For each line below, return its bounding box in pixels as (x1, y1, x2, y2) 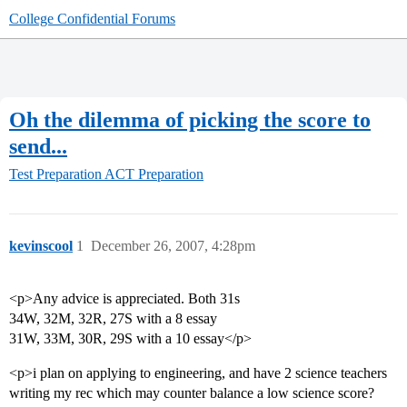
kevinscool (9, 238, 73, 254)
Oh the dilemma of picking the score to (9, 107, 371, 132)
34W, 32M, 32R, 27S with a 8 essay (9, 311, 217, 327)
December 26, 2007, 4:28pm (91, 238, 255, 254)
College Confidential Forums (9, 11, 175, 26)
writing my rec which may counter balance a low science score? (9, 385, 374, 402)
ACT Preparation (104, 166, 203, 183)
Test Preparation (9, 166, 102, 183)
